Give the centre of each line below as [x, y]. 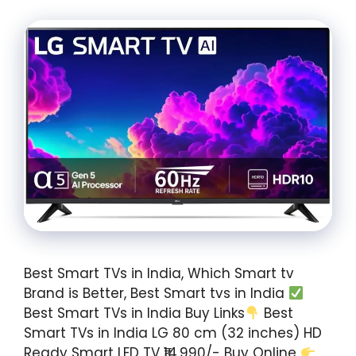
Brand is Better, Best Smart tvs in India [156, 294]
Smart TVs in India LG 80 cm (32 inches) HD [173, 333]
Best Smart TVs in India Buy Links [134, 313]
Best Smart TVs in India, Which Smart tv [159, 274]
